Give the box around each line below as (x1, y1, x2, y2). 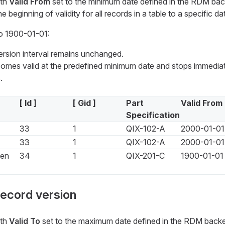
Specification (126, 110, 180, 121)
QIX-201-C (126, 151, 165, 161)
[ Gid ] (72, 98, 96, 108)
